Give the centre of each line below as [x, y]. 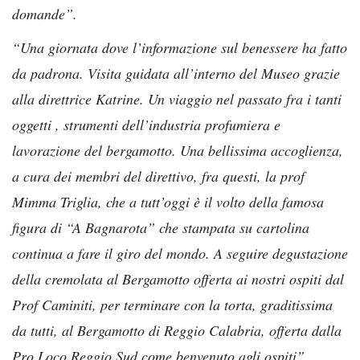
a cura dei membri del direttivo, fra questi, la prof [158, 176]
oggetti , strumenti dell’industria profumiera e [146, 124]
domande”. [45, 13]
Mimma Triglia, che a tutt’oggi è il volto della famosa [168, 201]
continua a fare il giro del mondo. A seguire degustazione [180, 253]
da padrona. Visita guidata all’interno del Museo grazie [176, 73]
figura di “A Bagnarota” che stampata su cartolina [161, 227]
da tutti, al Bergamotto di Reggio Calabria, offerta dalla [177, 330]
